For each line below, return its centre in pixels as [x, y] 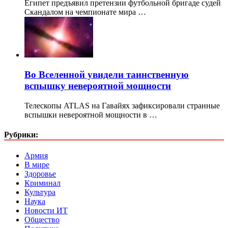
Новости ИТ [46, 211]
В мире [37, 165]
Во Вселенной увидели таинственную [107, 75]
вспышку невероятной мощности [98, 86]
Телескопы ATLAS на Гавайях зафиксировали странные [122, 105]
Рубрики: [21, 135]
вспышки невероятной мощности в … [91, 115]
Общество [42, 220]
